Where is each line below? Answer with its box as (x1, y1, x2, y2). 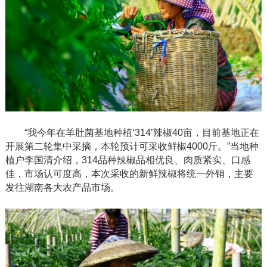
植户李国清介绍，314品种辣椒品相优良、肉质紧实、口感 (5, 154, 250, 165)
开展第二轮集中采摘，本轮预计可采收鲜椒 (5, 141, 187, 151)
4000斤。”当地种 (186, 141, 259, 151)
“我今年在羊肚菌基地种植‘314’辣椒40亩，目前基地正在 (24, 127, 259, 138)
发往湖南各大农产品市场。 (5, 182, 120, 193)
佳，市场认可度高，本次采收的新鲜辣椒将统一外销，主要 (5, 168, 253, 179)
